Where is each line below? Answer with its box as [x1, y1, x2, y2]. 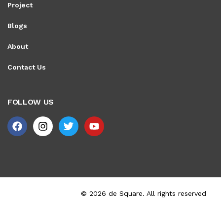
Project [7, 1, 33, 9]
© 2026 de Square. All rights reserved [81, 189, 206, 198]
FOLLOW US [7, 97, 54, 107]
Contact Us [7, 63, 46, 72]
